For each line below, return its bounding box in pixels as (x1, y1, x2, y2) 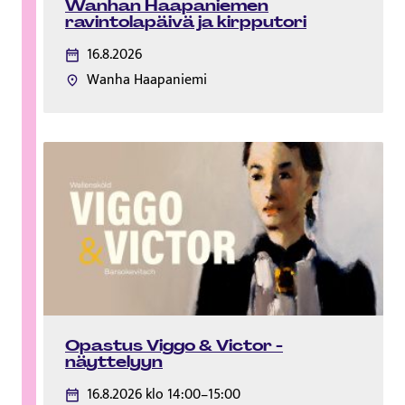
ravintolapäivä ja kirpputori (65, 12, 306, 33)
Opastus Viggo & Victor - (65, 334, 283, 355)
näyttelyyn (65, 351, 163, 372)
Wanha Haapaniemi (87, 68, 207, 93)
